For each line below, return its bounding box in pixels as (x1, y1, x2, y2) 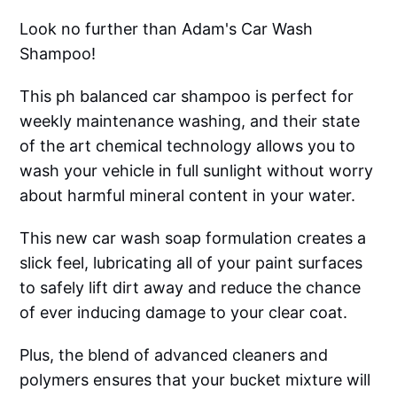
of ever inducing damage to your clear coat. (19, 303, 348, 323)
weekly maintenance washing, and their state (19, 112, 361, 131)
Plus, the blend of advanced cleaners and (19, 346, 329, 365)
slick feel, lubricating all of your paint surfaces (19, 253, 363, 273)
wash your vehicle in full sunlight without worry (19, 161, 374, 181)
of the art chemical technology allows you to (19, 136, 356, 156)
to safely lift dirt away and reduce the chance (19, 278, 362, 298)
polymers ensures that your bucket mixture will (19, 370, 371, 390)
